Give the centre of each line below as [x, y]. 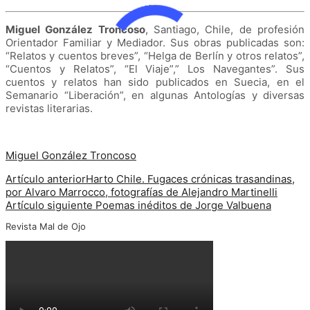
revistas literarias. [49, 108]
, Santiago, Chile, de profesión [225, 29]
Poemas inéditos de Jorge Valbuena [183, 205]
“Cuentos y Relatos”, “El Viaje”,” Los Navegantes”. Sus [155, 69]
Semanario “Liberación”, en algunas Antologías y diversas [155, 95]
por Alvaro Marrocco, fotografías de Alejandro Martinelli [142, 192]
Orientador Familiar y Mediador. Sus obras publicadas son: [155, 42]
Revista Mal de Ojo [46, 226]
